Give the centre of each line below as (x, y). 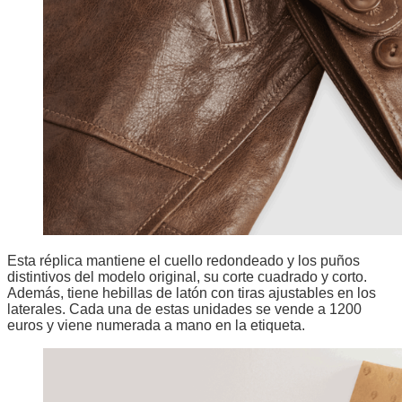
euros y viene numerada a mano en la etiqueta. (158, 326)
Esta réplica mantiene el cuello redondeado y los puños (184, 261)
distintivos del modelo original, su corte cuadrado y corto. (187, 277)
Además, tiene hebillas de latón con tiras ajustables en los (192, 293)
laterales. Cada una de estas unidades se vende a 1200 (184, 310)
